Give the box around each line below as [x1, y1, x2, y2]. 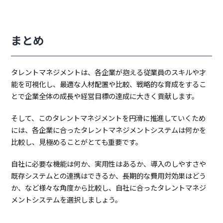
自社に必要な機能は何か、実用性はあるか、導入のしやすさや [11, 158, 207, 169]
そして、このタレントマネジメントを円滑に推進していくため [11, 112, 206, 123]
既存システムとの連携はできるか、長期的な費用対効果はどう [11, 170, 207, 181]
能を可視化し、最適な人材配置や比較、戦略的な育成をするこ [11, 79, 207, 90]
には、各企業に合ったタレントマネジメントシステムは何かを [11, 124, 207, 135]
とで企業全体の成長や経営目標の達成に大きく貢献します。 [11, 91, 199, 102]
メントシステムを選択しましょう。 [11, 194, 122, 205]
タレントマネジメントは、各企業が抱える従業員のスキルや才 [11, 67, 207, 78]
